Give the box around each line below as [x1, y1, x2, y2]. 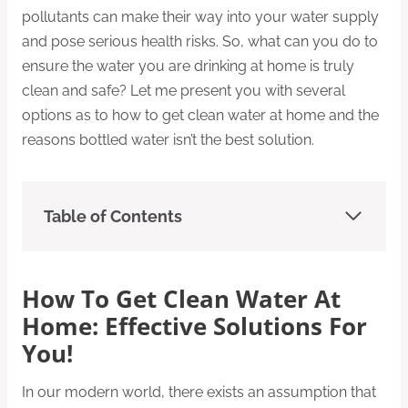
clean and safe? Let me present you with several [22, 81, 345, 99]
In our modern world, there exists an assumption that [22, 382, 376, 401]
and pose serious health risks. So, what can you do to [22, 32, 378, 50]
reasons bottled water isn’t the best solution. [22, 130, 314, 148]
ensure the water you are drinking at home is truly [22, 56, 354, 75]
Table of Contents [44, 206, 182, 226]
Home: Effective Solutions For [22, 311, 367, 343]
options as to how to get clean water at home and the [22, 106, 379, 124]
